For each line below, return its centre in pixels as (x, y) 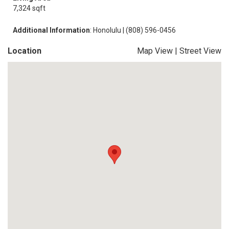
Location (25, 51)
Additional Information (51, 30)
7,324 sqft (29, 8)
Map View (155, 51)
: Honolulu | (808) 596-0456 (133, 30)
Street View (200, 51)
